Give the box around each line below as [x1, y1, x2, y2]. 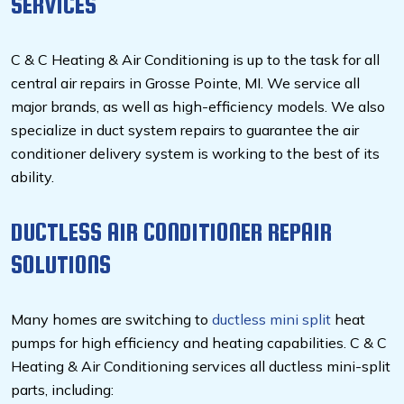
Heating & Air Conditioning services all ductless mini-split [11, 357, 390, 376]
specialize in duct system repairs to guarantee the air [11, 121, 359, 140]
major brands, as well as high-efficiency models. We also [11, 97, 385, 116]
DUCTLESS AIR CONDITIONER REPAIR [11, 217, 332, 247]
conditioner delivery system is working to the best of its [11, 144, 380, 163]
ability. [11, 168, 58, 187]
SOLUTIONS [11, 250, 111, 280]
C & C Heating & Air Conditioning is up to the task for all [11, 50, 380, 69]
